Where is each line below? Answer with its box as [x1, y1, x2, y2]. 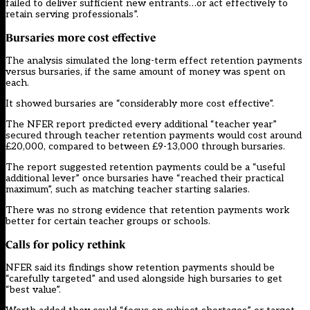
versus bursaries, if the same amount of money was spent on [6, 66, 285, 78]
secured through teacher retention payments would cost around [6, 129, 302, 142]
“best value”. [6, 284, 61, 296]
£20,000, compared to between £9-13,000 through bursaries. [6, 140, 285, 153]
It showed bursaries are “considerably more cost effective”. [6, 98, 274, 110]
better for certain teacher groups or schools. [6, 215, 210, 228]
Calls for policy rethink [6, 238, 125, 251]
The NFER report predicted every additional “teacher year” [6, 118, 277, 131]
